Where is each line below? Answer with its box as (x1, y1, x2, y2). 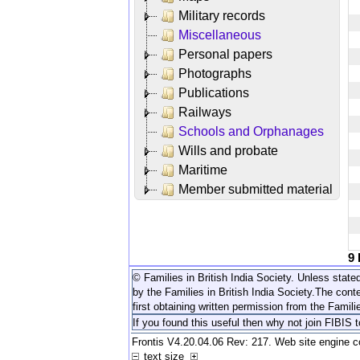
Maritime (178, 162, 227, 177)
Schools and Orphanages (178, 124, 324, 138)
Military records (178, 8, 265, 22)
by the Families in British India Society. (133, 285, 315, 298)
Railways (178, 104, 231, 119)
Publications (178, 85, 249, 100)
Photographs (178, 66, 252, 80)
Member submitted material (178, 182, 333, 196)
